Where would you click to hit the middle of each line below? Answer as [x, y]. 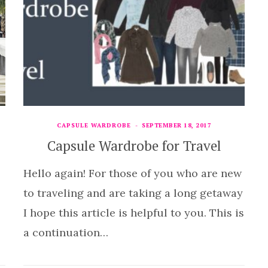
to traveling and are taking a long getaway [133, 193]
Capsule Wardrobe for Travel [134, 145]
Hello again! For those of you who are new [133, 173]
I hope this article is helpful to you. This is [134, 212]
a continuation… [66, 232]
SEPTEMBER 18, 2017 [176, 125]
